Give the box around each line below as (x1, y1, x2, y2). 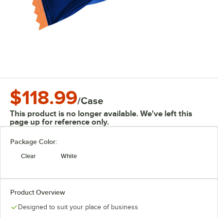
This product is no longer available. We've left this (10, 109, 192, 118)
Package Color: (10, 138, 57, 145)
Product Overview (10, 188, 65, 196)
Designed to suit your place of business (18, 203, 138, 211)
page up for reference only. (10, 117, 109, 127)
